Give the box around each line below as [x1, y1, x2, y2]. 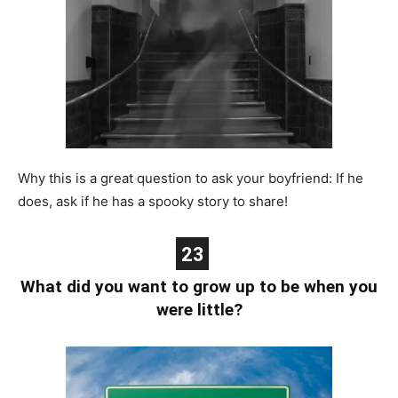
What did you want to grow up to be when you [20, 275, 378, 297]
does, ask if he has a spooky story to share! [18, 192, 288, 210]
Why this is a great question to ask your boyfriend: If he [18, 169, 363, 187]
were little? [155, 298, 243, 320]
